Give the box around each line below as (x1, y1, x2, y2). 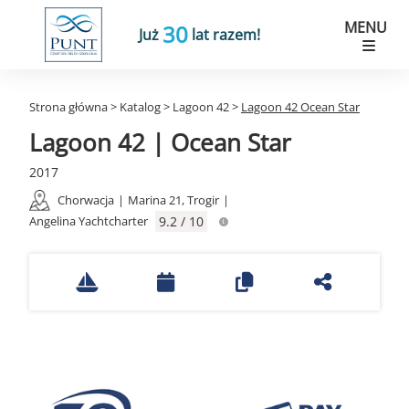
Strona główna (29, 99, 108, 115)
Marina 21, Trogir (128, 192, 219, 208)
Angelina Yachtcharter (29, 213, 148, 229)
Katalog (120, 99, 161, 115)
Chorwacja (58, 192, 114, 208)
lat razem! (188, 25, 261, 45)
